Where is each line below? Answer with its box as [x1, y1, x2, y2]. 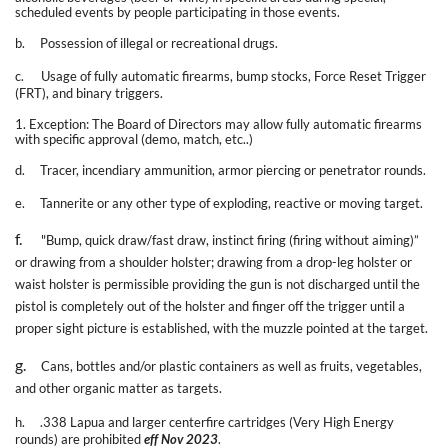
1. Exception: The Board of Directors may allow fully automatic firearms [15, 115, 422, 132]
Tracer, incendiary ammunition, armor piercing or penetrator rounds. [40, 161, 426, 178]
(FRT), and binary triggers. [15, 84, 163, 101]
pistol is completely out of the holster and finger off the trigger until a [15, 297, 405, 314]
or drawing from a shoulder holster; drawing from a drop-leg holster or [15, 253, 412, 270]
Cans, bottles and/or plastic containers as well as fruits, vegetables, [41, 357, 422, 374]
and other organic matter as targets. [15, 379, 222, 396]
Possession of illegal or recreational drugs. [40, 34, 278, 51]
